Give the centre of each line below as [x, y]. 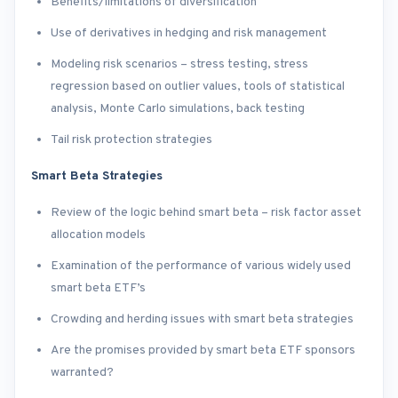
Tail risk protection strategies [131, 140]
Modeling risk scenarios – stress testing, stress [179, 65]
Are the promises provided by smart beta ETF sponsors [203, 351]
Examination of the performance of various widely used [201, 267]
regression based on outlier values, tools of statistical [198, 87]
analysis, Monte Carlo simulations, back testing [178, 109]
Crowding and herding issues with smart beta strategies [202, 320]
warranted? [82, 373]
